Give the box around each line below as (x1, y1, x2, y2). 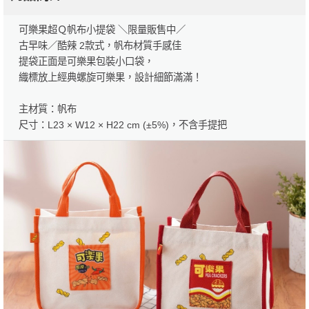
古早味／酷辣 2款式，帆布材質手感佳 (18, 39, 181, 51)
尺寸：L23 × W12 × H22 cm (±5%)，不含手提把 (18, 119, 227, 130)
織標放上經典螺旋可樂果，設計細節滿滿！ (18, 71, 202, 83)
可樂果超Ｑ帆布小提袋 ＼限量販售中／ (18, 23, 186, 35)
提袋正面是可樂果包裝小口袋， (18, 55, 154, 67)
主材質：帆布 (18, 103, 77, 114)
